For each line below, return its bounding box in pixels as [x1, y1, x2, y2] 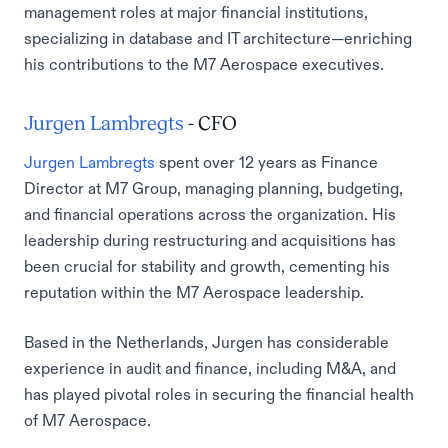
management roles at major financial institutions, [24, 4, 368, 20]
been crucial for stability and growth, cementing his [24, 258, 390, 274]
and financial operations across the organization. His [24, 206, 396, 222]
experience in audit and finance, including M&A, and [24, 360, 396, 376]
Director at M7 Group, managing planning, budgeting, [24, 180, 403, 196]
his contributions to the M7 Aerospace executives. [24, 56, 384, 72]
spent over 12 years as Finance [155, 154, 378, 170]
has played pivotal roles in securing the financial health [24, 386, 414, 402]
